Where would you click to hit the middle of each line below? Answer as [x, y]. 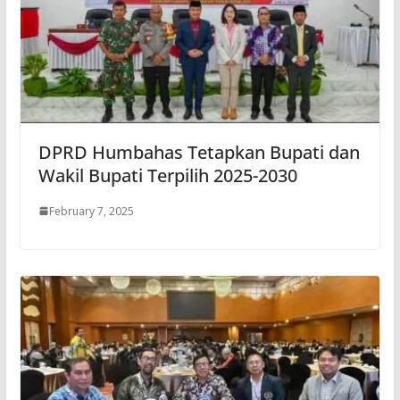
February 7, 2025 [91, 211]
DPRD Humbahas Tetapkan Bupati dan [199, 152]
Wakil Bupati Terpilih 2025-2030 [167, 175]
